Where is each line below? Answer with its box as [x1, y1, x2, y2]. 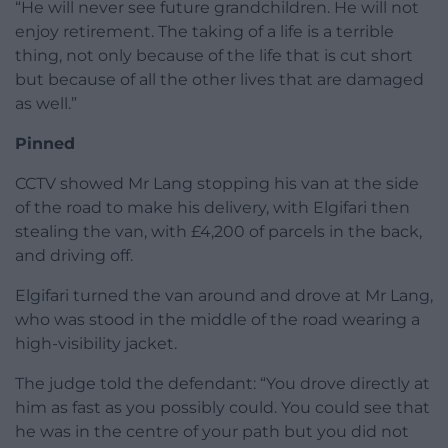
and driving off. [15, 246, 133, 266]
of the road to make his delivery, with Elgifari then [15, 198, 410, 218]
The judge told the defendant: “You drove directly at [15, 374, 430, 394]
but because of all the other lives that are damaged [15, 70, 424, 90]
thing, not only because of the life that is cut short [15, 46, 413, 66]
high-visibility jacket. [15, 334, 177, 354]
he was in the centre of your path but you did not [15, 422, 409, 442]
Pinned [15, 134, 75, 154]
